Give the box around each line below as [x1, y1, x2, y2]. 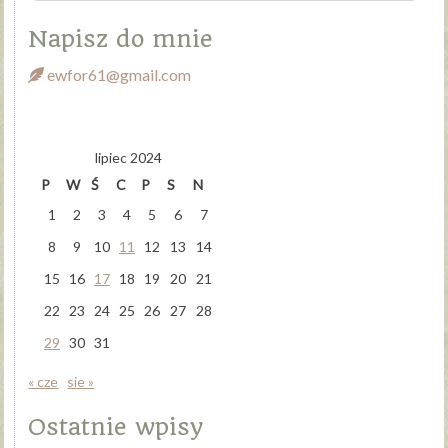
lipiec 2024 [94, 148, 162, 166]
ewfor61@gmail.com [44, 64, 192, 84]
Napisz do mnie [28, 24, 214, 53]
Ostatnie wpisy [28, 412, 204, 441]
